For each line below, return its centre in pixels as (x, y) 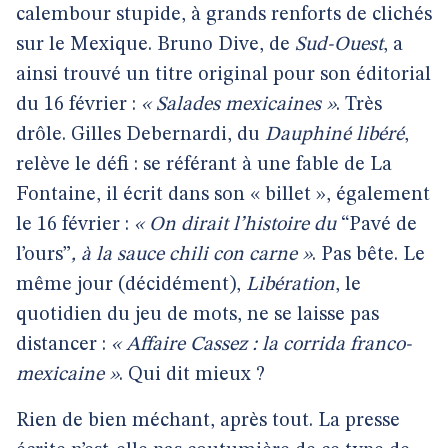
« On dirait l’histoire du (237, 225)
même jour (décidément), (131, 285)
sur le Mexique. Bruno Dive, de (155, 45)
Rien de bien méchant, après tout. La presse (208, 421)
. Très (359, 105)
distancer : (63, 345)
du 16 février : (78, 105)
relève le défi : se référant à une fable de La (204, 165)
